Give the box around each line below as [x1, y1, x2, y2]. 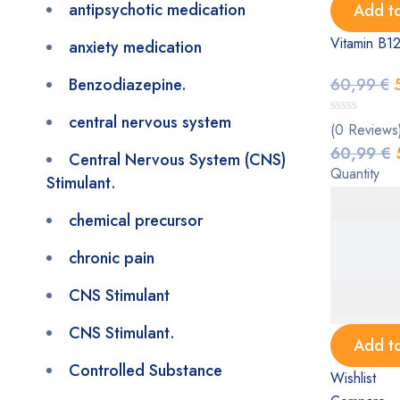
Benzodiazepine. [69, 73, 187, 96]
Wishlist [329, 368, 376, 388]
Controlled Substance [69, 359, 222, 382]
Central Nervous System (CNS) [69, 148, 286, 171]
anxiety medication [69, 36, 202, 59]
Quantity [329, 163, 379, 184]
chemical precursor [69, 209, 203, 232]
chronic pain [69, 246, 154, 270]
